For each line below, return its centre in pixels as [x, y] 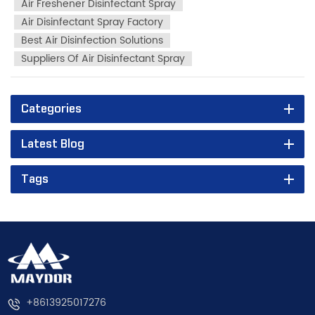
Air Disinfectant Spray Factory [92, 22]
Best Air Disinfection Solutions [92, 40]
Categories [51, 109]
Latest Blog [53, 144]
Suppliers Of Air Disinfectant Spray [103, 58]
